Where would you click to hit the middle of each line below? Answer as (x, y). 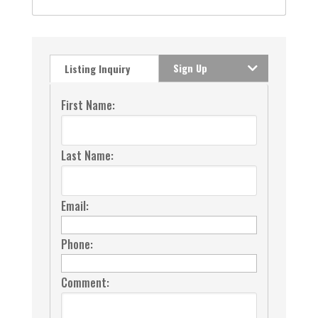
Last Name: (87, 156)
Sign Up (190, 68)
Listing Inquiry (97, 69)
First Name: (88, 105)
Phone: (77, 245)
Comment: (85, 283)
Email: (75, 206)
